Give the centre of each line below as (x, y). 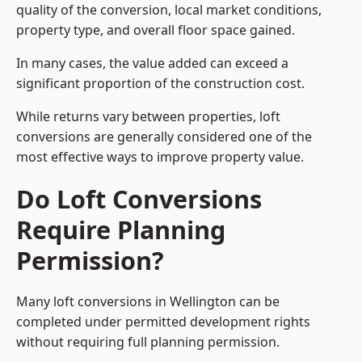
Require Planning (121, 230)
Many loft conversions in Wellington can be (148, 302)
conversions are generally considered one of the (164, 137)
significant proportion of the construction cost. (160, 84)
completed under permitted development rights (163, 322)
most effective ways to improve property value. (160, 157)
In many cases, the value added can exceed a (152, 63)
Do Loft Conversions (139, 199)
